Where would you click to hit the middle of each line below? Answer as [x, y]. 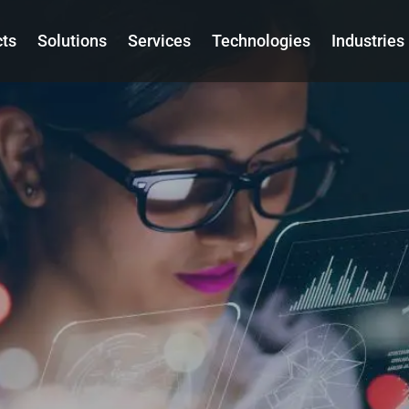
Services [159, 41]
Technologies [261, 41]
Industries [368, 41]
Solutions [72, 41]
